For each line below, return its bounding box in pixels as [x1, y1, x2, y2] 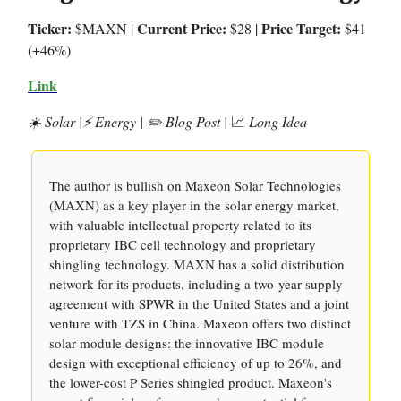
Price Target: [261, 18, 341, 38]
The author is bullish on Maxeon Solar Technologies [49, 176, 341, 194]
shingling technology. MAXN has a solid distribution [49, 255, 345, 273]
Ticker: [28, 18, 72, 38]
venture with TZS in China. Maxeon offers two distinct [49, 314, 351, 332]
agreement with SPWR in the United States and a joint [49, 294, 349, 312]
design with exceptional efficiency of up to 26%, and [49, 354, 342, 371]
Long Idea [245, 112, 307, 131]
